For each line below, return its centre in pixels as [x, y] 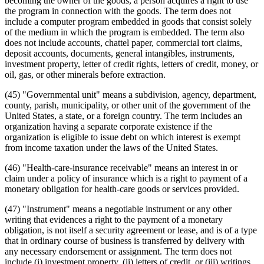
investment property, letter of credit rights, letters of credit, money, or [131, 64]
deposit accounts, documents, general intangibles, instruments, [120, 53]
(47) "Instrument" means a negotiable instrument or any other [118, 209]
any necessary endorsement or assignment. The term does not [118, 251]
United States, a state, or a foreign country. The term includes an [123, 115]
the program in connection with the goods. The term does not [118, 11]
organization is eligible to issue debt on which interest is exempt [123, 137]
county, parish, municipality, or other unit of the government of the [128, 105]
